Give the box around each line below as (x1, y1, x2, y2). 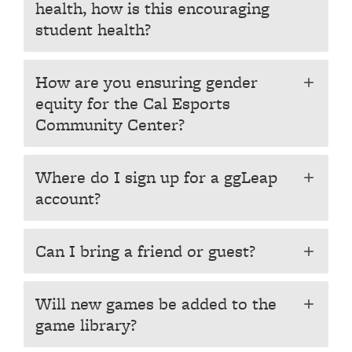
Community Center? (35, 112, 185, 137)
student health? (35, 17, 151, 42)
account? (35, 186, 101, 211)
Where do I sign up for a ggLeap (35, 165, 277, 189)
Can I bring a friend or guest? (35, 239, 255, 263)
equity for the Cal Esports (35, 91, 230, 115)
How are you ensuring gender (35, 70, 258, 94)
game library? (35, 313, 137, 337)
